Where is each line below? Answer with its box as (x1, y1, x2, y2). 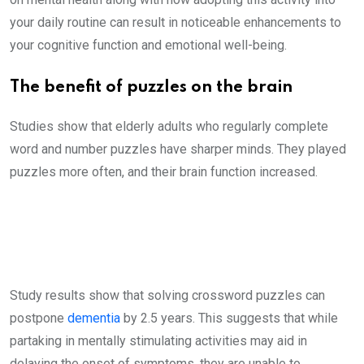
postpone (10, 310, 67, 326)
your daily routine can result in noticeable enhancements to (10, 15, 341, 30)
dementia (67, 310, 120, 326)
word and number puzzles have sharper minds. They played (10, 141, 346, 157)
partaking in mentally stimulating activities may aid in (10, 333, 307, 349)
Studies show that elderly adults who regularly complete (10, 119, 328, 134)
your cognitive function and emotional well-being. (10, 37, 287, 53)
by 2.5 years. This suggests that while (120, 310, 338, 326)
